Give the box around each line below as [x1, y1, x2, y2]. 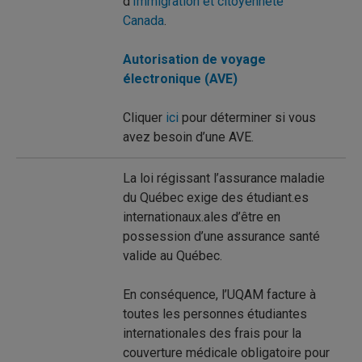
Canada [123, 13, 164, 28]
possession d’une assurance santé [123, 229, 320, 244]
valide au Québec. [123, 248, 222, 263]
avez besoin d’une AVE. [123, 129, 254, 145]
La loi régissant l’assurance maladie [123, 170, 325, 186]
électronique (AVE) [123, 71, 238, 86]
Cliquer [123, 110, 162, 125]
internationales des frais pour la [123, 326, 301, 341]
